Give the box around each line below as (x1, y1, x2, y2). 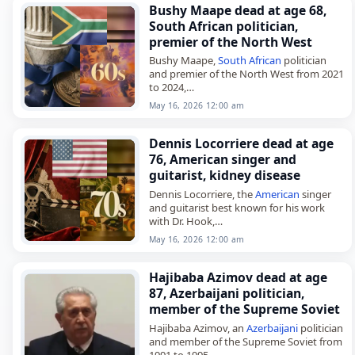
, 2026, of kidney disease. (220, 227, 336, 242)
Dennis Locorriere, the (148, 186, 255, 201)
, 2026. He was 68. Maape (220, 94, 338, 109)
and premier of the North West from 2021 (148, 67, 344, 82)
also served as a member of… (148, 107, 285, 122)
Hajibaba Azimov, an (148, 320, 246, 335)
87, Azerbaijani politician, (148, 284, 304, 303)
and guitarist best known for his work (148, 200, 325, 215)
